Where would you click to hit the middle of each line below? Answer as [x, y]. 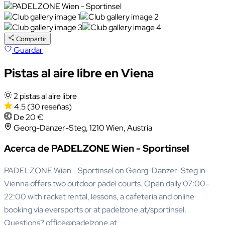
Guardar [28, 50]
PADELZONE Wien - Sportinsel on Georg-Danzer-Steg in [105, 171]
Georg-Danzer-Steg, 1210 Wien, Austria [83, 128]
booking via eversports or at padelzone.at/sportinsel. [95, 210]
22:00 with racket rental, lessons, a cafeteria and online [99, 197]
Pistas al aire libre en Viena [79, 73]
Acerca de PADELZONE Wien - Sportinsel [97, 149]
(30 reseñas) [49, 106]
